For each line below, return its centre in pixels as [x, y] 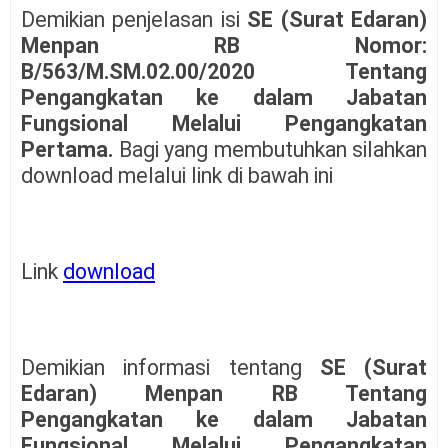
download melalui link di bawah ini [177, 176]
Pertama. [70, 150]
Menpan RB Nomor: [224, 46]
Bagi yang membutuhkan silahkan [272, 150]
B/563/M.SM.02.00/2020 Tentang [224, 72]
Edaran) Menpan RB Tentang [224, 394]
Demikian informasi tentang [170, 368]
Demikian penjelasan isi [134, 20]
